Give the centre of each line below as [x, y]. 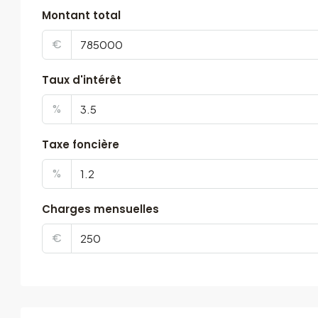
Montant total [81, 15]
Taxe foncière [81, 144]
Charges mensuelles [100, 209]
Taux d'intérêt [82, 80]
